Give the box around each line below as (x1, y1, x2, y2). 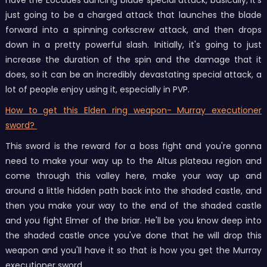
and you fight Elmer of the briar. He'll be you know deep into (5, 215, 262, 227)
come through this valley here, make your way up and (5, 170, 262, 182)
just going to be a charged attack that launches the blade (5, 9, 262, 21)
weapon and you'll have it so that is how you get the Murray (5, 244, 262, 257)
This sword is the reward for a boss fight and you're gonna (5, 140, 262, 153)
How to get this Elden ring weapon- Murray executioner (5, 104, 262, 117)
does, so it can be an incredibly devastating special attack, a (5, 69, 262, 81)
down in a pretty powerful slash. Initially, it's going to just (5, 39, 262, 51)
